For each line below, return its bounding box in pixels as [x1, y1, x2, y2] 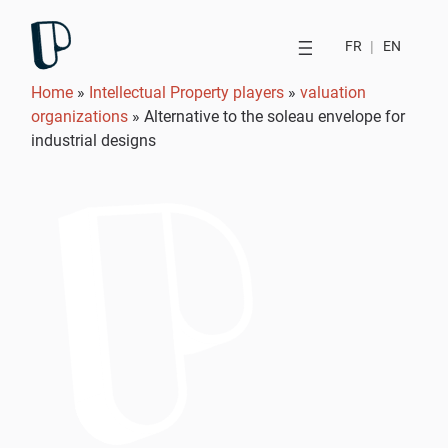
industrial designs [31, 131, 157, 150]
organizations [31, 107, 129, 126]
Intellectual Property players [89, 83, 285, 102]
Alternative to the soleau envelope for [144, 107, 406, 126]
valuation [300, 83, 367, 102]
